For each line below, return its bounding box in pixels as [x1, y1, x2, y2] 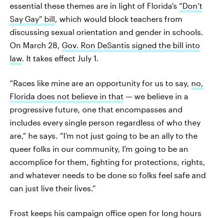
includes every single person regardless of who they [10, 118, 200, 127]
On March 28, [10, 40, 62, 50]
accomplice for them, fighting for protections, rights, [10, 157, 205, 166]
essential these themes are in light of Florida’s [10, 1, 179, 10]
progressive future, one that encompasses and [10, 105, 182, 114]
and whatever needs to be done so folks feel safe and [10, 170, 206, 180]
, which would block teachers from [55, 14, 182, 23]
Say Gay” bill [10, 14, 55, 23]
